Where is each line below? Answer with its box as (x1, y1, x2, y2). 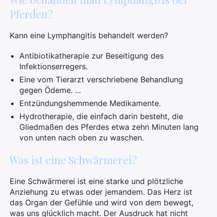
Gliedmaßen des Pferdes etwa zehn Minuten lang (19, 122, 199, 132)
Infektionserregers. (19, 62, 88, 71)
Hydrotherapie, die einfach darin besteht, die (19, 111, 183, 121)
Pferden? (10, 7, 53, 21)
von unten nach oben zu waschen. (19, 133, 144, 142)
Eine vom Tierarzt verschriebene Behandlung (19, 75, 183, 84)
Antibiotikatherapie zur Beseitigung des (19, 51, 164, 61)
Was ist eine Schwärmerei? (10, 153, 137, 167)
